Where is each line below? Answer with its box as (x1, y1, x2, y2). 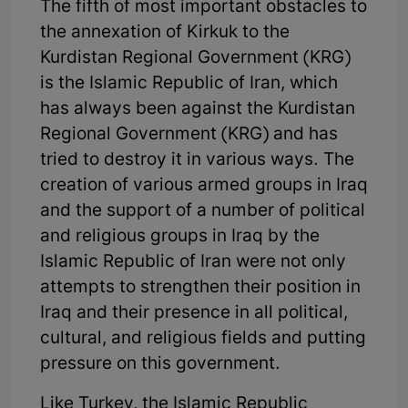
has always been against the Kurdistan (40, 98, 355, 122)
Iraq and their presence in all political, (40, 302, 348, 326)
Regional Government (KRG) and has (40, 124, 338, 148)
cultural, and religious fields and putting (40, 328, 366, 352)
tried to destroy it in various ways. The (40, 149, 354, 173)
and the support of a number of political (40, 200, 365, 224)
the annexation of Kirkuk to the (40, 22, 290, 46)
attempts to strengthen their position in (40, 277, 361, 301)
